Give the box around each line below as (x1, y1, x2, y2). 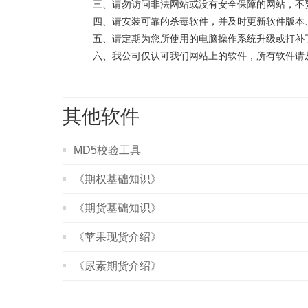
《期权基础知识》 (74, 173, 162, 185)
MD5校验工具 (74, 144, 142, 156)
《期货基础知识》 (74, 202, 162, 214)
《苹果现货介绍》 (74, 231, 162, 243)
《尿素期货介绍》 (74, 260, 162, 272)
